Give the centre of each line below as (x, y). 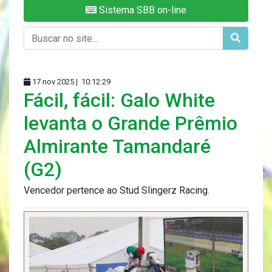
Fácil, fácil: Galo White (119, 100)
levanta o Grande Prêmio (131, 124)
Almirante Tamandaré (117, 147)
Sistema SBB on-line (141, 10)
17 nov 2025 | (55, 82)
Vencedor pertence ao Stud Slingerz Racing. (117, 191)
